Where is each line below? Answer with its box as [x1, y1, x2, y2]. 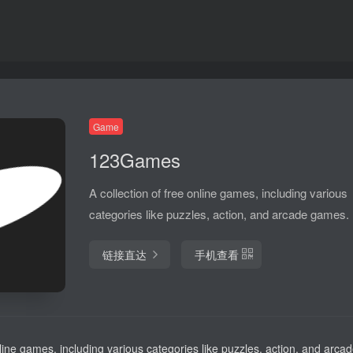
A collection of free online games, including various [89, 184, 347, 201]
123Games [89, 146, 180, 173]
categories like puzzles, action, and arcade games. [89, 206, 349, 222]
